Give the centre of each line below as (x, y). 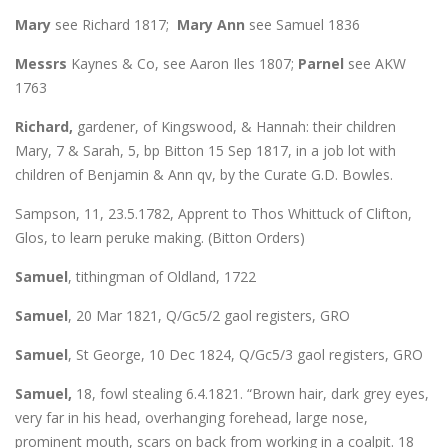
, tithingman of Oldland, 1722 (162, 276)
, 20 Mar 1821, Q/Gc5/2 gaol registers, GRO (209, 315)
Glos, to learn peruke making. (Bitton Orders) (160, 237)
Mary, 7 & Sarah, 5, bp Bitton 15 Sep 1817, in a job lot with (205, 150)
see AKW (375, 63)
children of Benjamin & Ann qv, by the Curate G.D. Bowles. (204, 174)
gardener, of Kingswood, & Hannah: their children (234, 126)
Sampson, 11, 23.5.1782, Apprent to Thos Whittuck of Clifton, (213, 213)
